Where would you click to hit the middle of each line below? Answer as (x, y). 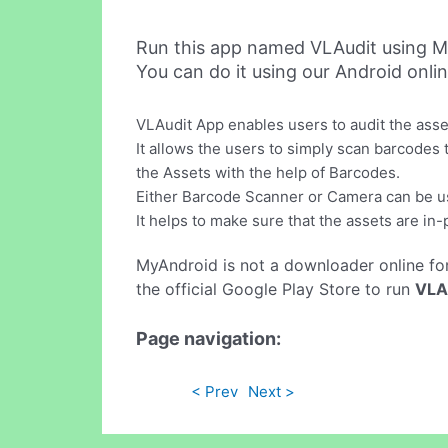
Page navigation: (208, 338)
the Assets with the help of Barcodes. (268, 173)
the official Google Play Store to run (275, 289)
